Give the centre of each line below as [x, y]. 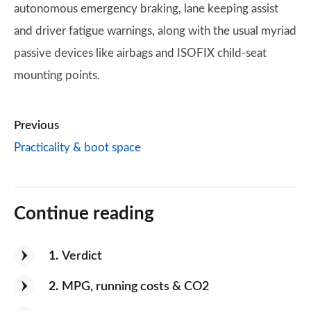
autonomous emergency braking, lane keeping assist [146, 9]
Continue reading [84, 214]
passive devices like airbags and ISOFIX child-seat [140, 53]
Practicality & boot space [77, 148]
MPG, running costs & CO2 [135, 287]
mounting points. [57, 75]
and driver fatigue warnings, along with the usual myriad [155, 31]
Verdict [82, 256]
